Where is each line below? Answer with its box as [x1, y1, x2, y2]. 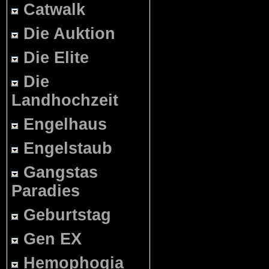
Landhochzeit [11, 91, 118, 109]
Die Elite [23, 49, 89, 67]
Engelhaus [23, 115, 107, 133]
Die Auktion [23, 25, 115, 43]
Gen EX [23, 230, 82, 248]
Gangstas [23, 163, 98, 181]
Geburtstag [23, 206, 111, 224]
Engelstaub [23, 139, 112, 157]
